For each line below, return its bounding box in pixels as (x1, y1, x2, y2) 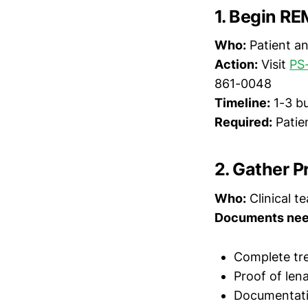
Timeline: (214, 96, 270, 111)
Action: (214, 57, 258, 72)
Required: (214, 115, 272, 130)
